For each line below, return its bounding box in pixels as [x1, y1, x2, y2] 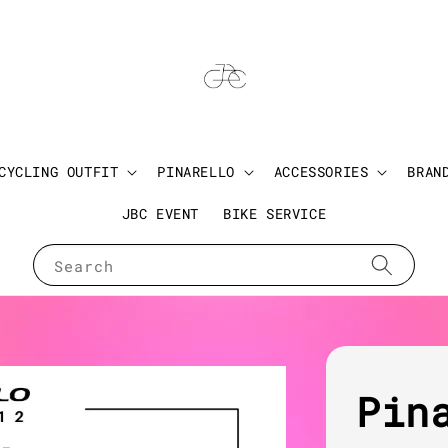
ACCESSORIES [273, 162, 369, 182]
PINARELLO [157, 162, 235, 182]
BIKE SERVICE [223, 204, 327, 224]
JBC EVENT [121, 204, 200, 224]
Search [54, 256, 114, 277]
